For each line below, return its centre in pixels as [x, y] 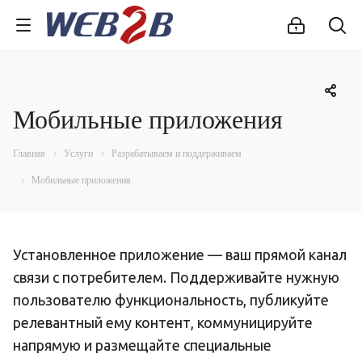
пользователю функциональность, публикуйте [171, 299]
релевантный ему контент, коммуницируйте [163, 322]
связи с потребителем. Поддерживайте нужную [176, 277]
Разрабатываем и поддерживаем [177, 154]
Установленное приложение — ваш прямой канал [180, 254]
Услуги [78, 154]
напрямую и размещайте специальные [142, 345]
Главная [29, 154]
